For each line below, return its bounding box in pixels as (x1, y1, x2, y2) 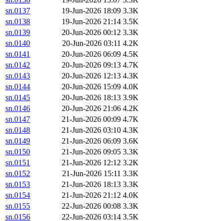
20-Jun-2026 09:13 (62, 61, 121, 70)
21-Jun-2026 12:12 (62, 158, 121, 167)
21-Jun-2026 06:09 (62, 137, 121, 146)
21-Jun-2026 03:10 (62, 126, 121, 135)
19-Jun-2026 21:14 (62, 17, 121, 26)
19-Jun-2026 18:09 (62, 6, 121, 15)
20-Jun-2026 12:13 (62, 72, 121, 80)
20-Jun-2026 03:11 (62, 39, 121, 48)
